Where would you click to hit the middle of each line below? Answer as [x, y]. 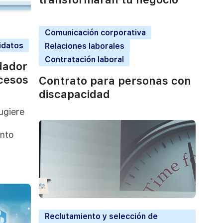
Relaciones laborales [84, 46]
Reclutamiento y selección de [101, 216]
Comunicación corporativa [95, 33]
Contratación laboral [84, 60]
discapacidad [74, 94]
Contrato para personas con [115, 80]
